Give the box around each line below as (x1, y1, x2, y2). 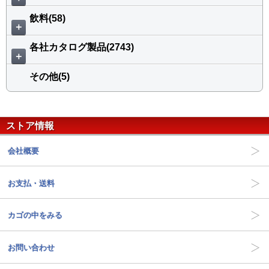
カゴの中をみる (8, 211, 63, 220)
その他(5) (29, 71, 70, 82)
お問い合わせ (8, 243, 55, 253)
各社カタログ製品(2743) (29, 42, 134, 53)
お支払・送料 (8, 178, 55, 188)
